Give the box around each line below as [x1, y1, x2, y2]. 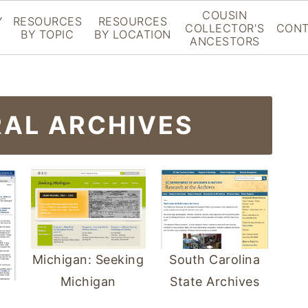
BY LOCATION [94, 27, 171, 41]
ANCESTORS [190, 34, 260, 48]
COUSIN [202, 8, 247, 22]
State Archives [170, 274, 260, 289]
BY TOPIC [21, 27, 74, 41]
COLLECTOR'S [185, 21, 265, 35]
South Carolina [169, 252, 261, 267]
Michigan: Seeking [32, 252, 144, 267]
